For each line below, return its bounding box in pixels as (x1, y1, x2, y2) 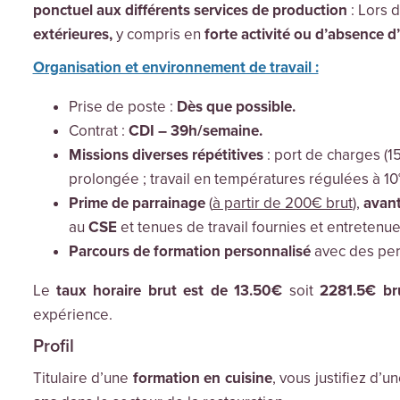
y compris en (112, 25, 204, 45)
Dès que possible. (176, 97, 296, 117)
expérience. (32, 305, 116, 325)
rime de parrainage (78, 194, 209, 213)
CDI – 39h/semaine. (128, 121, 262, 141)
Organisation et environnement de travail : (32, 58, 319, 78)
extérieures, (32, 25, 112, 45)
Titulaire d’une (32, 369, 133, 388)
